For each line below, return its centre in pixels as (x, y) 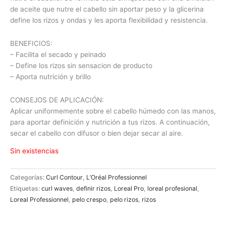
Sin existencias (34, 151)
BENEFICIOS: (31, 43)
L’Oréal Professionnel (117, 178)
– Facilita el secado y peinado (58, 54)
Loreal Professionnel (39, 200)
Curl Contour (64, 178)
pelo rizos (124, 200)
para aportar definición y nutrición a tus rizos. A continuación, (110, 122)
